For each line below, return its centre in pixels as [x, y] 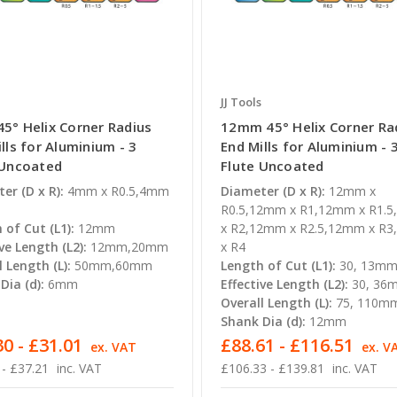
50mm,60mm [113, 266]
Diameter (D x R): [273, 191]
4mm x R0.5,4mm [118, 191]
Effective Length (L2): [285, 284]
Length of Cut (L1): [279, 266]
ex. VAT [113, 347]
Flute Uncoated [272, 166]
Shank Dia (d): [264, 322]
